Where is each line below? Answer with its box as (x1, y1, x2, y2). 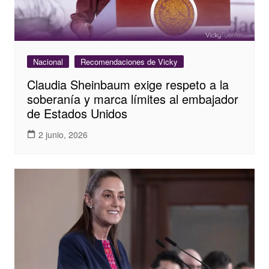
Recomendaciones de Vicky (80, 56, 178, 68)
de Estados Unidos (26, 104, 127, 122)
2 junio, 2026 (38, 128, 88, 141)
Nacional (32, 56, 63, 68)
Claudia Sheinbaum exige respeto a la (26, 76, 229, 94)
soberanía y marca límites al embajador (26, 90, 238, 108)
